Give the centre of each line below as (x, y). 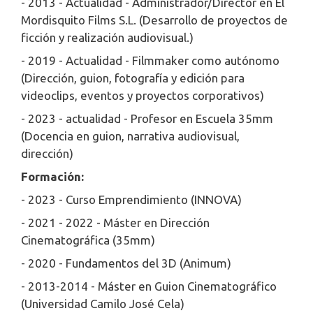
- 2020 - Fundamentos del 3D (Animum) (126, 263)
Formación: (52, 177)
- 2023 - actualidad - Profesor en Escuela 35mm (147, 119)
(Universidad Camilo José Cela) (103, 304)
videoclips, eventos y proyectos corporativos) (143, 96)
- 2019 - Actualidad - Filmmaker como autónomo (150, 61)
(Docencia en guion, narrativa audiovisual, (130, 136)
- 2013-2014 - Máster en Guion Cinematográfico (149, 286)
